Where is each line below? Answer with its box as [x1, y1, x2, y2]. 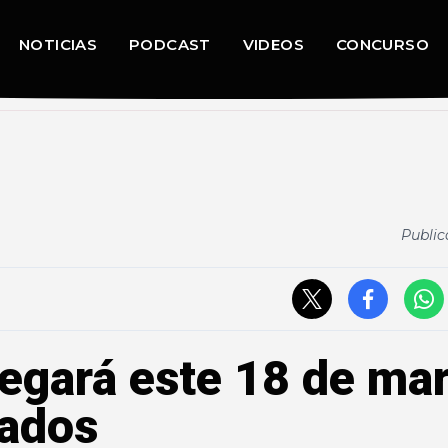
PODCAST [129, 35, 211, 54]
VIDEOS [242, 35, 304, 54]
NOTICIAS [19, 35, 98, 54]
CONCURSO [335, 35, 429, 54]
